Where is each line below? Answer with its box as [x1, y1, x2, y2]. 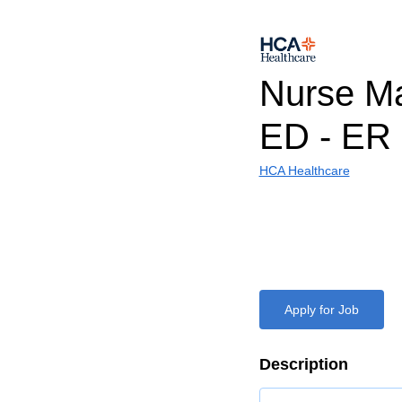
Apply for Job [284, 302, 359, 317]
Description [258, 355, 348, 373]
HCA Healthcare [258, 163, 350, 178]
